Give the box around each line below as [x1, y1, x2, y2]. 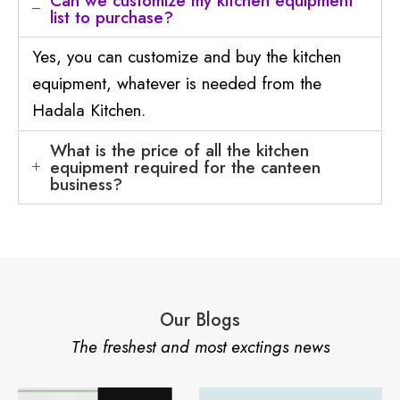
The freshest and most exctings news [71, 334, 329, 359]
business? [50, 171, 122, 196]
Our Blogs [160, 306, 240, 333]
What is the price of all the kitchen [50, 137, 309, 162]
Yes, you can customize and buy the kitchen [32, 44, 341, 69]
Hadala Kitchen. [32, 97, 146, 122]
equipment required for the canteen [50, 154, 321, 179]
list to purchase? [50, 4, 173, 29]
